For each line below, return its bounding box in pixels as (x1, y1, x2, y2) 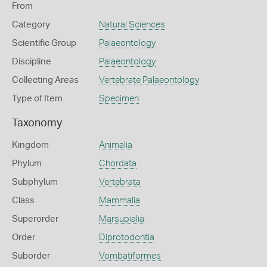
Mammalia (98, 196, 140, 205)
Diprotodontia (98, 233, 154, 242)
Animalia (98, 141, 132, 150)
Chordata (98, 159, 136, 168)
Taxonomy (12, 118, 62, 129)
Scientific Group (12, 39, 76, 48)
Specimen (98, 94, 139, 103)
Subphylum (12, 178, 58, 187)
